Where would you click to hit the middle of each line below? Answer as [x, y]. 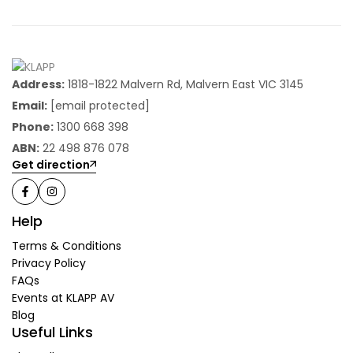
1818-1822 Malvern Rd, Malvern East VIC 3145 [184, 84]
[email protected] [100, 105]
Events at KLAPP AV [63, 297]
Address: [38, 84]
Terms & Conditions [67, 245]
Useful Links [52, 332]
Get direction [51, 164]
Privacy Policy [49, 263]
